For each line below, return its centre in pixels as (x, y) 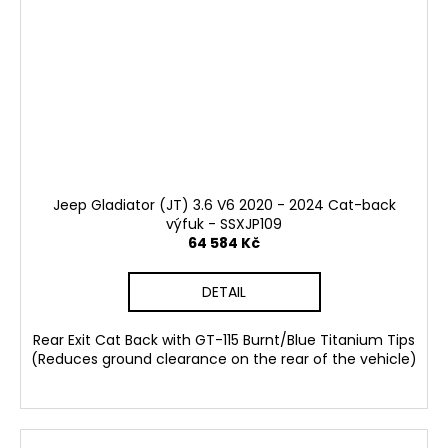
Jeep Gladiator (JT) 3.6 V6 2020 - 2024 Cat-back (224, 205)
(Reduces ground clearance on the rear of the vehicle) (224, 359)
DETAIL (224, 292)
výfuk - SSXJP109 (224, 224)
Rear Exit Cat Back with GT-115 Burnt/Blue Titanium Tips (224, 340)
